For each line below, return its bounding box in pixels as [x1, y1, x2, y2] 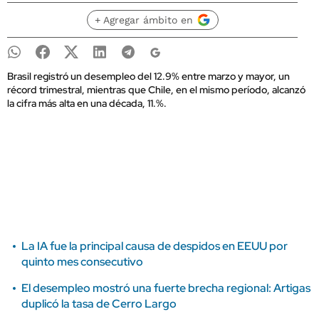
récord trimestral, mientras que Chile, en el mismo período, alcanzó [7, 83, 305, 96]
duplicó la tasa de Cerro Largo [21, 296, 177, 311]
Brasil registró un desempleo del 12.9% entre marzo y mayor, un [7, 70, 290, 83]
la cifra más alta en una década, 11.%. [7, 97, 167, 110]
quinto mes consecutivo [21, 254, 143, 269]
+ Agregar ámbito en [94, 14, 193, 26]
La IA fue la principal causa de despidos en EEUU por [21, 239, 288, 253]
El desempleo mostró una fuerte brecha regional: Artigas [21, 281, 310, 296]
